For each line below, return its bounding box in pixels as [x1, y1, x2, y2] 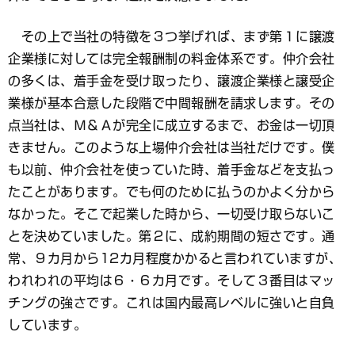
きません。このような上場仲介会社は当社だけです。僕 [8, 140, 335, 154]
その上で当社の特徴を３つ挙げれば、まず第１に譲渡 [8, 29, 335, 43]
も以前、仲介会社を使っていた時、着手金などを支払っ [8, 162, 335, 176]
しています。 [8, 318, 86, 331]
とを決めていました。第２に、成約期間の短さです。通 [8, 229, 335, 242]
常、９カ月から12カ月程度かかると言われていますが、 [8, 251, 342, 265]
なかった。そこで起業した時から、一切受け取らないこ [8, 207, 335, 220]
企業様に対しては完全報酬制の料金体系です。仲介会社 [8, 52, 335, 65]
